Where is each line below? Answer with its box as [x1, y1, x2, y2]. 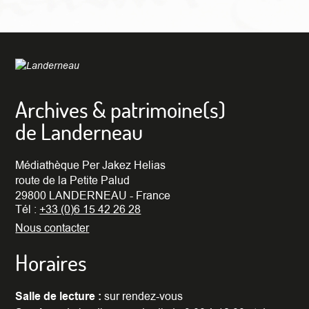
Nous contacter [15, 220, 90, 236]
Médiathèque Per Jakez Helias [15, 157, 166, 173]
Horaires [15, 248, 88, 277]
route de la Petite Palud [15, 172, 130, 188]
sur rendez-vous [101, 289, 183, 305]
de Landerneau [15, 117, 143, 146]
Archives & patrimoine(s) [15, 95, 226, 124]
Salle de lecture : [15, 289, 102, 305]
